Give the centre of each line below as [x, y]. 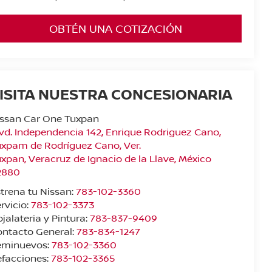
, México [193, 159]
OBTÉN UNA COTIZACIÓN [116, 29]
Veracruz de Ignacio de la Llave [102, 159]
